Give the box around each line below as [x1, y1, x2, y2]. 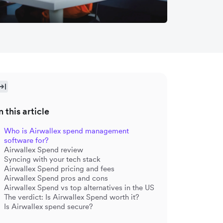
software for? [4, 135, 49, 145]
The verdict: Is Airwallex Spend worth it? [4, 192, 139, 202]
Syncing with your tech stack [4, 154, 101, 164]
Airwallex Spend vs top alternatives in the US [4, 182, 154, 192]
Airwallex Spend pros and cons [4, 173, 108, 183]
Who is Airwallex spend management [4, 125, 129, 135]
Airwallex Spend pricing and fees [4, 163, 114, 173]
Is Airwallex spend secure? [4, 201, 93, 211]
